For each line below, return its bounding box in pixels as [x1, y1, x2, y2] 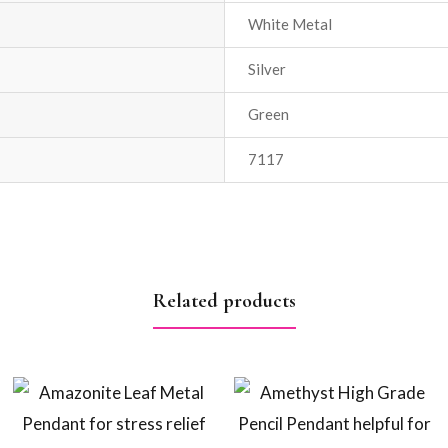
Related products [152, 288, 296, 313]
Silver [248, 59, 286, 78]
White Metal [248, 14, 332, 33]
